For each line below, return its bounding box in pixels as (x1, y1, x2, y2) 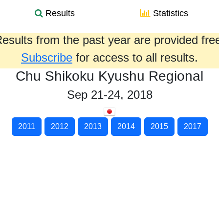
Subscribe (21, 51, 72, 64)
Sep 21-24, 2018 (66, 88, 153, 101)
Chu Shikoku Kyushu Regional (16, 68, 203, 84)
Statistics (151, 8, 188, 18)
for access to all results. (72, 51, 198, 64)
